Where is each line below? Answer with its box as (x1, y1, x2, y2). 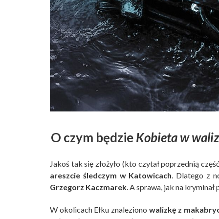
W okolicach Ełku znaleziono (50, 205, 149, 215)
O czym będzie (50, 130, 136, 146)
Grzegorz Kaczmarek (50, 182, 127, 192)
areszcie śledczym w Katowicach (50, 171, 172, 180)
